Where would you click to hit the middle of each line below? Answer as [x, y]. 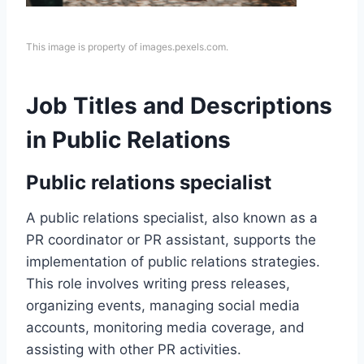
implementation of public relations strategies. [173, 261]
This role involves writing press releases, [158, 283]
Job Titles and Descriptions [179, 105]
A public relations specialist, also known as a [172, 217]
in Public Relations [128, 139]
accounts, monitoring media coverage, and [165, 327]
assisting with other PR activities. [134, 349]
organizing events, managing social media [163, 305]
